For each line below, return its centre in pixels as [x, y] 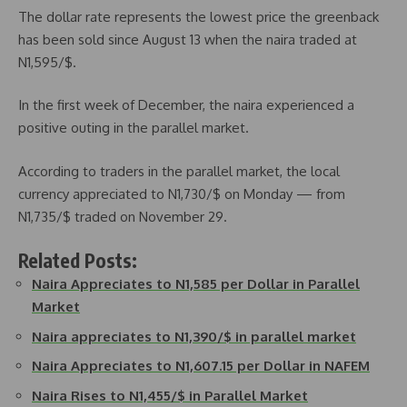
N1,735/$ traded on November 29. [123, 216]
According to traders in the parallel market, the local [179, 171]
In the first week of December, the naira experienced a [186, 105]
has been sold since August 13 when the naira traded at [188, 39]
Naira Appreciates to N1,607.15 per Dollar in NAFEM [201, 366]
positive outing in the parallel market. [134, 128]
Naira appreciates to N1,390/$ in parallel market [194, 336]
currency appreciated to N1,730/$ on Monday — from [182, 194]
